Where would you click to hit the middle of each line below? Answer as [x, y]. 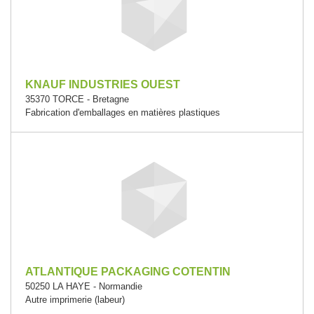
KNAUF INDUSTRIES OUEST [103, 84]
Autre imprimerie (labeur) [75, 300]
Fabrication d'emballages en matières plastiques [123, 112]
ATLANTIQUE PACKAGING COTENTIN [128, 272]
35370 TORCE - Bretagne [77, 99]
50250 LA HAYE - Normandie [84, 286]
